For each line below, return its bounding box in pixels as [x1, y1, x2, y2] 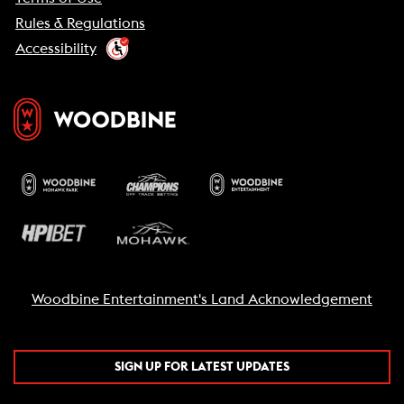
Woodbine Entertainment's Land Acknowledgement [32, 292, 372, 308]
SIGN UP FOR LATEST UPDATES [115, 361, 289, 374]
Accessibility [15, 41, 96, 56]
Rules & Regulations [15, 15, 145, 31]
